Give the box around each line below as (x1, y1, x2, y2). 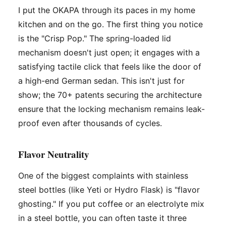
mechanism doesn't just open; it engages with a (18, 47, 200, 58)
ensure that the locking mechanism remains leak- (18, 103, 205, 114)
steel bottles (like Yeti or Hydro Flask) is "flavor (18, 184, 200, 195)
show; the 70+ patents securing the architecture (18, 89, 202, 100)
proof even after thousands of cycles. (18, 118, 162, 128)
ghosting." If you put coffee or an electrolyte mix (18, 198, 204, 209)
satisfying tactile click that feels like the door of (18, 61, 201, 72)
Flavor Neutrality (18, 147, 89, 161)
